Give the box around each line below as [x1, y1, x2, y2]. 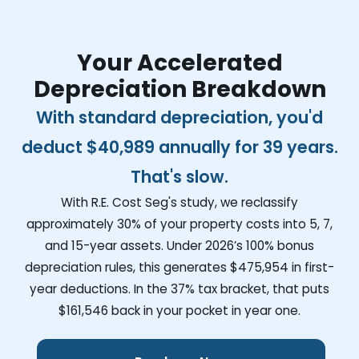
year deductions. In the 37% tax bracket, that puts [30, 280, 329, 297]
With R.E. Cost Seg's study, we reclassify [61, 193, 298, 211]
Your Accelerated [76, 46, 283, 79]
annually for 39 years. [154, 135, 338, 159]
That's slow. [131, 164, 228, 188]
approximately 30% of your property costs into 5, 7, [26, 215, 333, 232]
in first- [288, 258, 334, 276]
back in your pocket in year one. [108, 301, 301, 319]
